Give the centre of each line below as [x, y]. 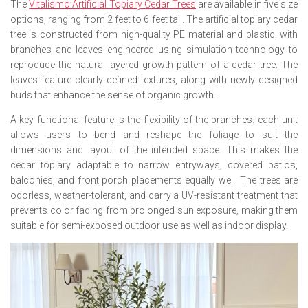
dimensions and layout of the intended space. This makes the [154, 150]
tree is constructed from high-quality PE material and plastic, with [154, 34]
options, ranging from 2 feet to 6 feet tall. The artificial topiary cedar [154, 19]
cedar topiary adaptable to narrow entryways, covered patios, [154, 165]
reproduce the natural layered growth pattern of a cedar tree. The [154, 65]
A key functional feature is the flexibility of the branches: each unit [154, 120]
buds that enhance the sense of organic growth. [113, 95]
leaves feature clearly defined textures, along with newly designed [154, 80]
